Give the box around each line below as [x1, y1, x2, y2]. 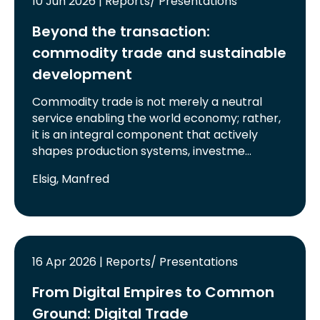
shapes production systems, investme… [32, 142, 252, 159]
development [32, 64, 133, 84]
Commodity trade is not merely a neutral [32, 93, 263, 110]
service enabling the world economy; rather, [32, 109, 281, 126]
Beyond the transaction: [32, 21, 211, 41]
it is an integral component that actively [32, 126, 259, 143]
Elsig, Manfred [32, 170, 110, 187]
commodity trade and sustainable [32, 42, 287, 63]
